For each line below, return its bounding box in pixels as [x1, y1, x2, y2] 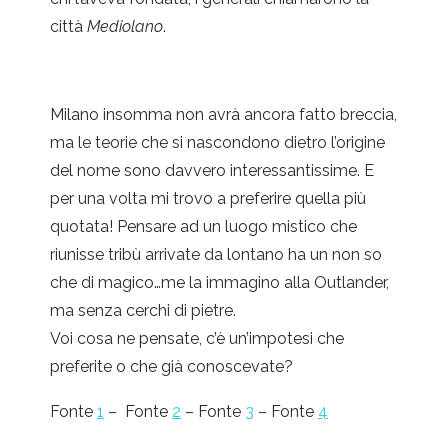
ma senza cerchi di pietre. [50, 301, 236, 321]
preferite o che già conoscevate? [50, 357, 293, 377]
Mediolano [87, 17, 163, 37]
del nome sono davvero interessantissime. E [50, 161, 374, 181]
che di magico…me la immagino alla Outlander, [50, 273, 389, 293]
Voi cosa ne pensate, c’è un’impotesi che [50, 329, 344, 349]
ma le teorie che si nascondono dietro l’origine [50, 133, 385, 153]
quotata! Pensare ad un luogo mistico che [50, 217, 357, 237]
